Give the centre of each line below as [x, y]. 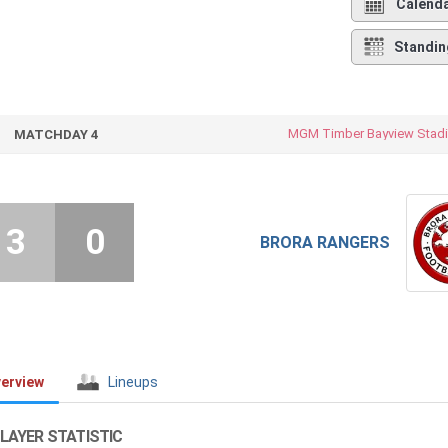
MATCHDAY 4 [55, 135]
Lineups [133, 382]
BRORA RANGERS [324, 243]
